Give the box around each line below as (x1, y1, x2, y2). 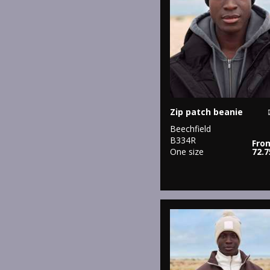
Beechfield (170, 122, 211, 134)
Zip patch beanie (170, 105, 243, 118)
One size (170, 145, 204, 157)
